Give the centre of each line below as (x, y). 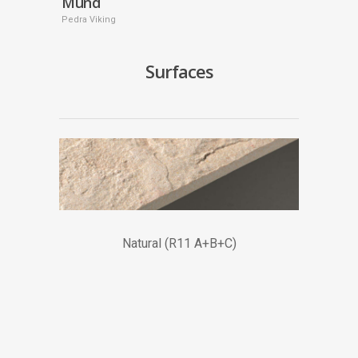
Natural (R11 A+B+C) (179, 243)
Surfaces (179, 71)
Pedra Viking (89, 20)
